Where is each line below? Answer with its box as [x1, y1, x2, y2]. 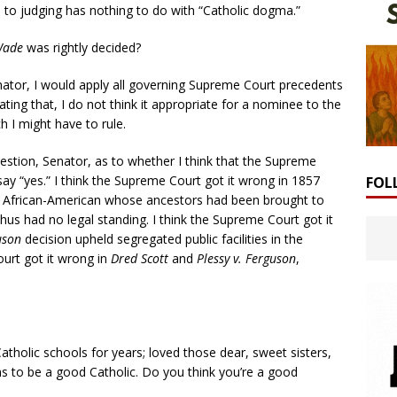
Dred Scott [111, 249, 168, 267]
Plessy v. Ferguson [197, 249, 296, 267]
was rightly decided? [23, 38, 141, 56]
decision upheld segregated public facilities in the [21, 230, 303, 247]
